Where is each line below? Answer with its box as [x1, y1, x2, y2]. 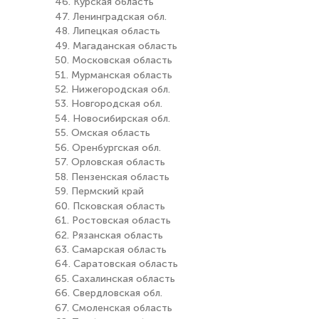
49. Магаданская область [55, 40, 177, 53]
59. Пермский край [55, 185, 144, 198]
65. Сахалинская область [55, 273, 175, 286]
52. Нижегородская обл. [55, 83, 170, 96]
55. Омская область [55, 127, 150, 140]
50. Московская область [55, 54, 172, 67]
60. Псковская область [55, 200, 165, 213]
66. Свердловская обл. [55, 287, 162, 300]
